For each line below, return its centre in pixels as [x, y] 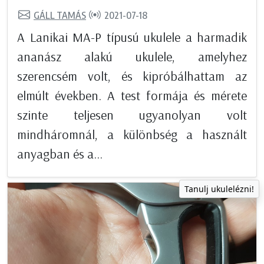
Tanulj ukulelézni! [219, 189]
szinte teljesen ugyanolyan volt [132, 115]
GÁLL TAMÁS [60, 15]
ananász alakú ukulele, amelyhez [132, 57]
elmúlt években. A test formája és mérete [132, 96]
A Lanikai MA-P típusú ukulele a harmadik [132, 37]
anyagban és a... [60, 154]
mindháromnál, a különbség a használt [132, 135]
